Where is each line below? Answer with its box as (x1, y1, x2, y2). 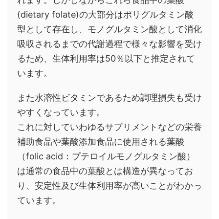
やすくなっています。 (17, 107, 105, 118)
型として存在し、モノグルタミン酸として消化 (17, 24, 202, 35)
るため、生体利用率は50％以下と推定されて (17, 53, 195, 64)
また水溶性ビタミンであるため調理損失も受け (17, 92, 202, 103)
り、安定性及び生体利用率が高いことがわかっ (17, 180, 202, 191)
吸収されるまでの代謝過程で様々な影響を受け (17, 39, 202, 49)
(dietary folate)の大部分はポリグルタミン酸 (17, 9, 194, 20)
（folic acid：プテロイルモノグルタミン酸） (17, 151, 195, 162)
